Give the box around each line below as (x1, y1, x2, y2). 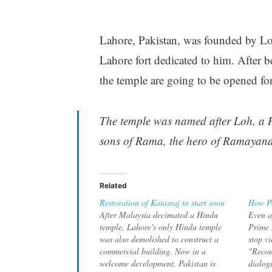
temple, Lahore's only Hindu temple (99, 220, 222, 233)
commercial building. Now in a (99, 245, 206, 257)
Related (99, 180, 127, 190)
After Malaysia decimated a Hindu (99, 208, 218, 220)
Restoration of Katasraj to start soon (99, 196, 225, 208)
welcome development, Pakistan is (99, 257, 216, 269)
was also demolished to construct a (99, 233, 219, 245)
